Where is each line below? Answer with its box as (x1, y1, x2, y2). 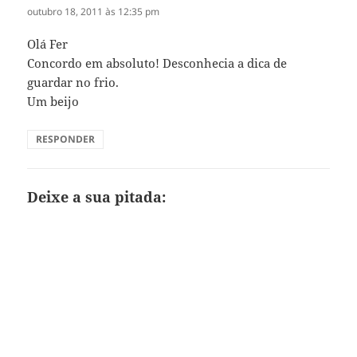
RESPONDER (36, 132, 96, 147)
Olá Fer (27, 36, 69, 53)
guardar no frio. (27, 74, 120, 91)
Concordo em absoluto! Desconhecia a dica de (27, 55, 288, 72)
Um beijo (27, 93, 80, 110)
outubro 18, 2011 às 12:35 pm (27, 5, 160, 19)
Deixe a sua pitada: (27, 187, 167, 207)
